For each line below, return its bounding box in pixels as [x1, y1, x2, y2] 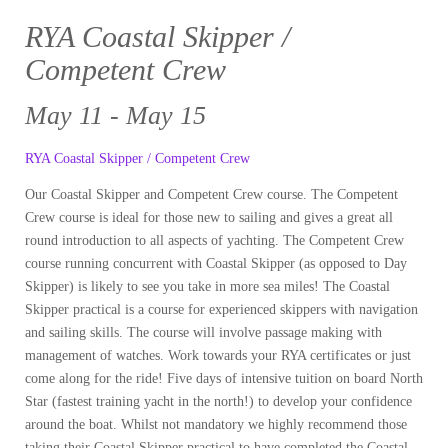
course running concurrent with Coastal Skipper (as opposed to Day [25, 256, 407, 272]
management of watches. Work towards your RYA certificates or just [25, 348, 411, 364]
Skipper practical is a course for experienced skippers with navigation [25, 302, 418, 318]
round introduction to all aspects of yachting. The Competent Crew [25, 233, 404, 249]
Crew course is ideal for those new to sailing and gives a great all [25, 210, 393, 226]
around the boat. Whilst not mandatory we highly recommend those [25, 417, 407, 433]
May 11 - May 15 [25, 101, 206, 131]
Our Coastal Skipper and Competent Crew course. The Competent [25, 187, 398, 203]
